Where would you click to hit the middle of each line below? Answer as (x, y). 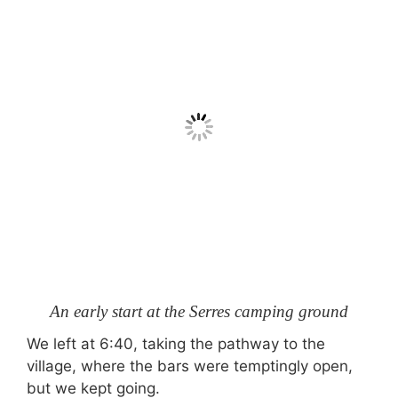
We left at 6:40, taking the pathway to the (176, 344)
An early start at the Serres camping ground (199, 311)
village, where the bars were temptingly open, (190, 366)
